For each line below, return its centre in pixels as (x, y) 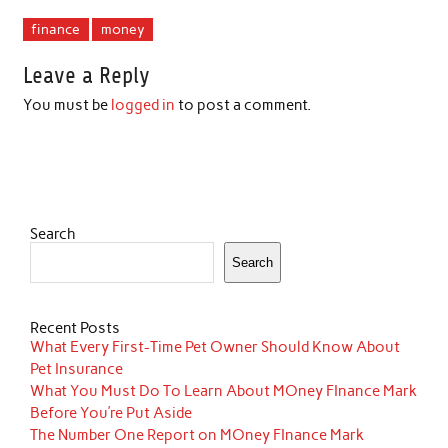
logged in (142, 104)
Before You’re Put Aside (111, 413)
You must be (66, 104)
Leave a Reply (86, 75)
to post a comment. (242, 104)
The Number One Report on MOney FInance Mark (197, 435)
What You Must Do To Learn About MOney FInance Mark (224, 391)
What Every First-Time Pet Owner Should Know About (215, 347)
